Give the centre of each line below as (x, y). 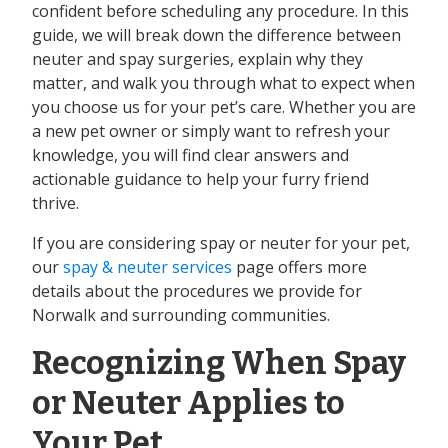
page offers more (299, 267)
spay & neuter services (147, 267)
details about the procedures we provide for (197, 291)
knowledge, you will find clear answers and (190, 155)
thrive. (55, 203)
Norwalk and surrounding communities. (181, 315)
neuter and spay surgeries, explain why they (197, 59)
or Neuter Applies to (188, 403)
